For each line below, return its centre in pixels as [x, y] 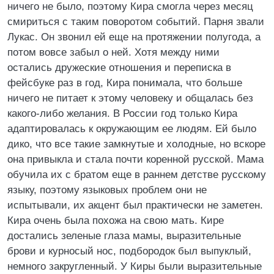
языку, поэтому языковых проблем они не [107, 190]
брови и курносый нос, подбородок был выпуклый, [129, 251]
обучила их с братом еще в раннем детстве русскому [137, 175]
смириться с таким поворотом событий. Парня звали [136, 22]
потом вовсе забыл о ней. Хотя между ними [113, 52]
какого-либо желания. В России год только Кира [122, 113]
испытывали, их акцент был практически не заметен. [135, 205]
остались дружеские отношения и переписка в [119, 68]
